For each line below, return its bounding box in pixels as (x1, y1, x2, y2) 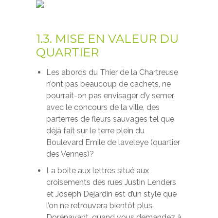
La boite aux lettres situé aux (46, 166, 149, 175)
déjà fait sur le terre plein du (46, 126, 145, 135)
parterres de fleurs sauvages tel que (46, 114, 174, 124)
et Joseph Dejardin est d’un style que (46, 189, 177, 199)
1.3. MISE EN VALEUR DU (36, 32, 179, 46)
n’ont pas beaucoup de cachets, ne (46, 79, 171, 89)
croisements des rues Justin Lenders (46, 178, 176, 187)
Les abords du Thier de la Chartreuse (46, 68, 178, 77)
